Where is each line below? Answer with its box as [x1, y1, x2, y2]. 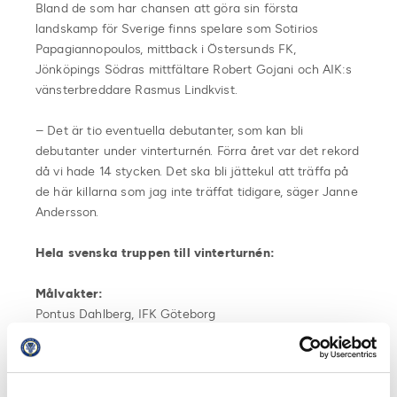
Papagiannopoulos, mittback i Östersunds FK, [35, 41, 297, 57]
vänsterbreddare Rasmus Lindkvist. [35, 82, 237, 97]
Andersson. [35, 204, 99, 220]
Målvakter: [35, 285, 104, 301]
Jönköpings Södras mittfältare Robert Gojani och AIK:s [35, 61, 352, 77]
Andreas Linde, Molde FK [35, 326, 178, 342]
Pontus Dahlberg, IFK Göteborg [35, 306, 216, 322]
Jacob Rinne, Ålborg [35, 346, 150, 362]
